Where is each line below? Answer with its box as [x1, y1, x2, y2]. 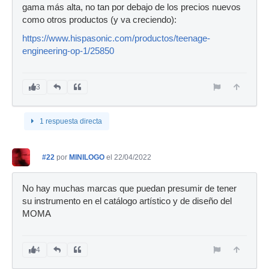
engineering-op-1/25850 [22, 46, 114, 56]
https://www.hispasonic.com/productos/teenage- [22, 33, 210, 43]
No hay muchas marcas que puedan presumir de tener [22, 183, 237, 193]
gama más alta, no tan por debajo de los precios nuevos [22, 2, 241, 12]
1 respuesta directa [40, 116, 102, 125]
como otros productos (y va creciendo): [22, 14, 177, 25]
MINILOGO [69, 153, 104, 162]
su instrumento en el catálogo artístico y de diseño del [22, 196, 232, 206]
